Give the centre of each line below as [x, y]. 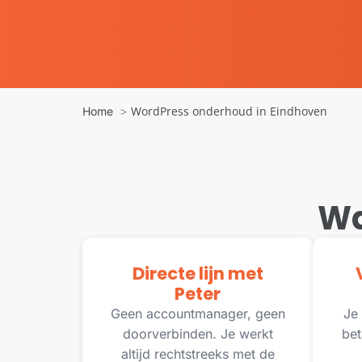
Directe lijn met [198, 274]
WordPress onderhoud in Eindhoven [229, 111]
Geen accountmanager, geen [198, 314]
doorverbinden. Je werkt [198, 334]
